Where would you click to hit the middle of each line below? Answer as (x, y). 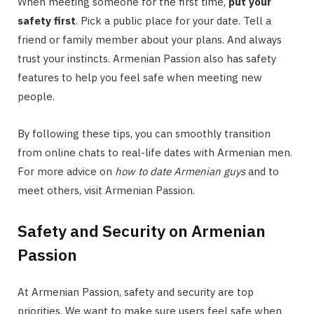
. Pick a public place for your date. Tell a (173, 20)
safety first (47, 20)
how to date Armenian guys (180, 171)
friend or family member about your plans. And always (150, 39)
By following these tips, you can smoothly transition (144, 133)
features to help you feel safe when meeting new (140, 77)
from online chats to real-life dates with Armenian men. (155, 152)
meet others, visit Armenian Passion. (106, 190)
